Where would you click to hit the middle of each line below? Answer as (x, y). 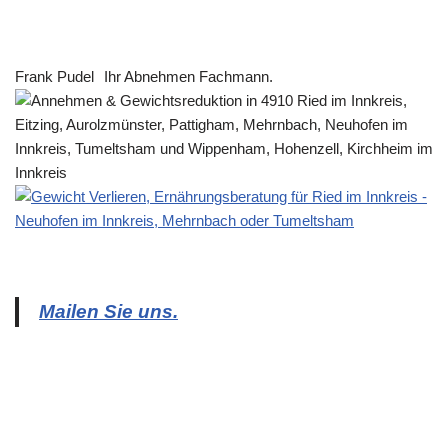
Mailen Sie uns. (108, 312)
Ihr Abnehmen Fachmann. (188, 77)
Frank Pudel (54, 77)
